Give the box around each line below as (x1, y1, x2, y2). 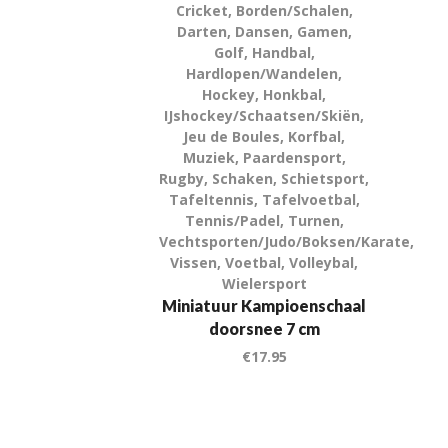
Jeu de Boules (183, 126, 281, 146)
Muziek (182, 147, 235, 167)
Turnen (287, 210, 340, 230)
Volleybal (289, 252, 355, 272)
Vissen (170, 252, 218, 272)
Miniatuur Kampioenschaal (162, 295, 367, 315)
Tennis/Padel (184, 210, 280, 230)
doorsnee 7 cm (208, 318, 320, 338)
